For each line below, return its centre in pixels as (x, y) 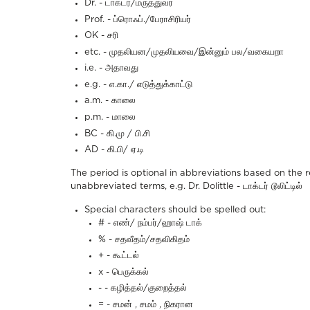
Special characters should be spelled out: (175, 210)
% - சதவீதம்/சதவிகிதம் (144, 239)
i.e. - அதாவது (111, 69)
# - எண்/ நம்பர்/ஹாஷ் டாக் (150, 224)
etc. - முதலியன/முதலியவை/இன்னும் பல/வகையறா (185, 52)
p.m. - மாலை (110, 118)
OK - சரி (101, 36)
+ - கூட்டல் (119, 256)
